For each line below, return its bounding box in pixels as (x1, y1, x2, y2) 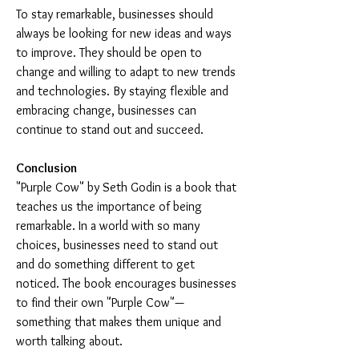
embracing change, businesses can (16, 103, 200, 118)
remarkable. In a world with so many (16, 218, 203, 233)
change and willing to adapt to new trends (16, 64, 239, 79)
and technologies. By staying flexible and (16, 83, 232, 99)
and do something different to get (16, 256, 198, 272)
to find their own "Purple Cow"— (16, 295, 184, 310)
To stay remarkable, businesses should (16, 6, 216, 22)
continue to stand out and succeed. (16, 122, 204, 137)
